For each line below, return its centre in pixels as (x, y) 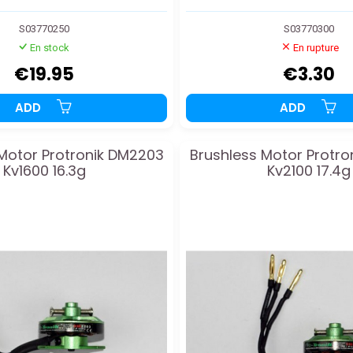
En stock (49, 47)
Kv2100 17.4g (309, 170)
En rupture (316, 47)
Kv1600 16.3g (44, 170)
